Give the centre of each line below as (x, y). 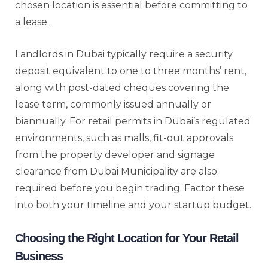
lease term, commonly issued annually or (113, 104)
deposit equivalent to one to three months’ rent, (131, 71)
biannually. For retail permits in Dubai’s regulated (133, 121)
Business (39, 256)
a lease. (32, 22)
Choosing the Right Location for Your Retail (127, 238)
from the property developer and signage (115, 154)
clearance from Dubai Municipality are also (116, 171)
